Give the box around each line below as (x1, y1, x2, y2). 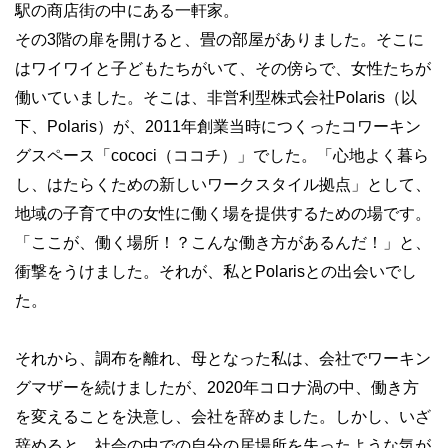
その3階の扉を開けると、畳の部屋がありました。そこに (15, 31, 424, 48)
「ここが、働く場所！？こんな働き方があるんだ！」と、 (15, 234, 431, 251)
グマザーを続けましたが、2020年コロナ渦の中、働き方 (15, 379, 419, 396)
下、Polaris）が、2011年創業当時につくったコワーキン (15, 118, 421, 135)
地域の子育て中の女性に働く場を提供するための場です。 (15, 205, 431, 222)
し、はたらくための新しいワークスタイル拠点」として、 (15, 176, 431, 193)
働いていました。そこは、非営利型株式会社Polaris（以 (15, 89, 417, 106)
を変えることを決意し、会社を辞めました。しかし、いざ (15, 408, 431, 425)
